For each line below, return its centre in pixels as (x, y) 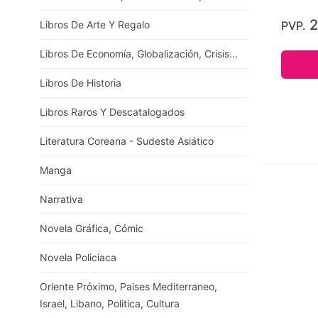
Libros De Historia (81, 83)
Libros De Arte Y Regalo (95, 24)
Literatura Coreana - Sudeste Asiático (127, 141)
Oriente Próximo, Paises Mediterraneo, (128, 286)
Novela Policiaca (78, 257)
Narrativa (61, 199)
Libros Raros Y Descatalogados (112, 112)
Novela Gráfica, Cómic (92, 228)
